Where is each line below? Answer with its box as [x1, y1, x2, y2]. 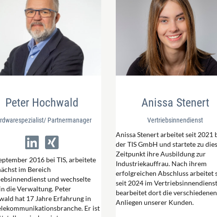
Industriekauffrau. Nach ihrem [116, 159, 207, 168]
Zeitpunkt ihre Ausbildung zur [116, 150, 206, 158]
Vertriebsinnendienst [147, 116, 203, 124]
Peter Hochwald [5, 96, 78, 110]
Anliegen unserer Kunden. [116, 198, 194, 207]
